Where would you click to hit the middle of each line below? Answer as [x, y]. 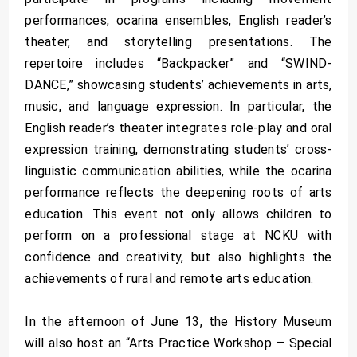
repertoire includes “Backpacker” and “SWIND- [178, 63]
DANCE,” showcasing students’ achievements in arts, [178, 84]
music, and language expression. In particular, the [178, 106]
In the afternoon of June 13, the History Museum [178, 321]
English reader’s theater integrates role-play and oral [178, 127]
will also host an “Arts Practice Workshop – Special [178, 343]
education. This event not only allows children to [178, 214]
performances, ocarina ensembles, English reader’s [178, 20]
